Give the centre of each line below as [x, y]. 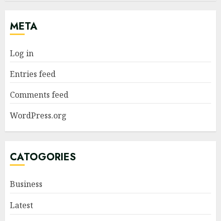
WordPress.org [38, 115]
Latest [21, 205]
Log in [22, 53]
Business [26, 184]
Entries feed [33, 74]
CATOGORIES [43, 157]
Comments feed [39, 94]
